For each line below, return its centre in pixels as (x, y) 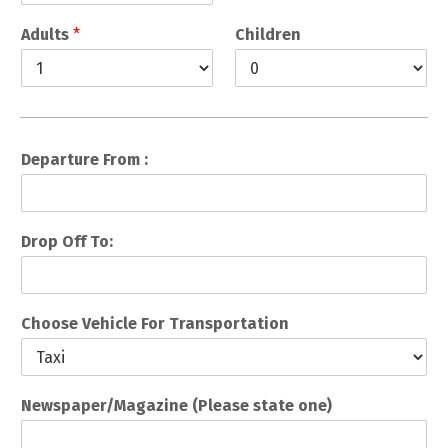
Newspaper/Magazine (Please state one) (176, 406)
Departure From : (84, 160)
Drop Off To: (67, 242)
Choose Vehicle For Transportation (155, 324)
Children (268, 35)
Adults (47, 35)
